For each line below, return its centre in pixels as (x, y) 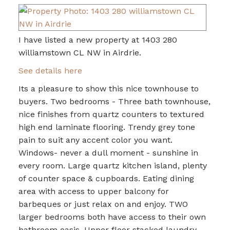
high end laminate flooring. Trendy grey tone (107, 127)
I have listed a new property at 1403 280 (98, 40)
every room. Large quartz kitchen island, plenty (112, 165)
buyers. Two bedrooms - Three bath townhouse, (114, 101)
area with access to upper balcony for (93, 191)
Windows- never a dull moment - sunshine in (108, 152)
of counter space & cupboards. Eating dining (106, 178)
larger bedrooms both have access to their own (112, 217)
